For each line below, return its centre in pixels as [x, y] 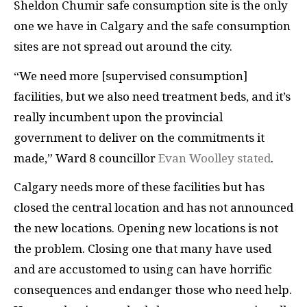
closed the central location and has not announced [153, 208]
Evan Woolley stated [214, 158]
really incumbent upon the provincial [118, 117]
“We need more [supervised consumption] [131, 76]
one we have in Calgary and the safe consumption [152, 26]
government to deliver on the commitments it [139, 137]
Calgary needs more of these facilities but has [139, 187]
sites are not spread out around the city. [124, 47]
